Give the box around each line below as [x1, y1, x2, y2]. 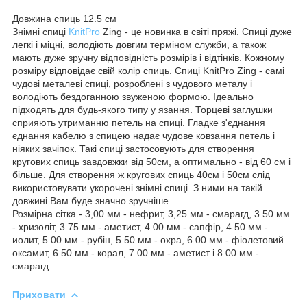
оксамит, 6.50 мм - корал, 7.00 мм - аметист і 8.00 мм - [12, 247, 259, 258]
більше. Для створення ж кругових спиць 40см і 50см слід [12, 169, 270, 180]
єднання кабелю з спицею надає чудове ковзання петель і [12, 130, 275, 141]
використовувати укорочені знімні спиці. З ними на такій [12, 182, 262, 193]
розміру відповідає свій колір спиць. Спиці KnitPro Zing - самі [12, 64, 284, 76]
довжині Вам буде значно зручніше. [12, 195, 171, 206]
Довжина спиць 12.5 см [12, 12, 116, 24]
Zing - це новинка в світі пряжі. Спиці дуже [100, 25, 292, 37]
